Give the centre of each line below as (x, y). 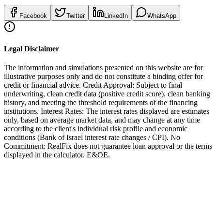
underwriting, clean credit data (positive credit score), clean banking (107, 94)
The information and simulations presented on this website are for (103, 68)
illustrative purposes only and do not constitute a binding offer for (103, 77)
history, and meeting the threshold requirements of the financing (101, 103)
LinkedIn (116, 15)
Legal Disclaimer (31, 48)
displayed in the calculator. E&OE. (57, 155)
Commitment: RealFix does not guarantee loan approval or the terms (108, 146)
